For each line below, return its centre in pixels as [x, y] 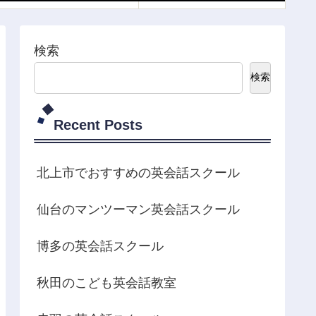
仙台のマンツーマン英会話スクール [138, 209]
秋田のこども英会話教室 [107, 282]
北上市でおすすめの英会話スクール [138, 172]
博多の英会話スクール [100, 246]
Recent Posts [98, 124]
